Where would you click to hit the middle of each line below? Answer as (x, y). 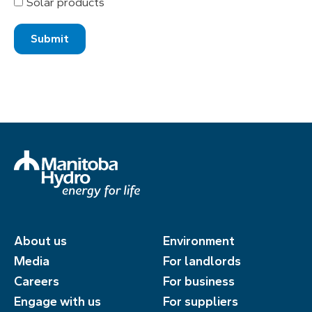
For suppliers (201, 302)
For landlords (202, 261)
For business (199, 281)
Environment (199, 241)
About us (40, 241)
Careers (37, 281)
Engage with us (57, 302)
